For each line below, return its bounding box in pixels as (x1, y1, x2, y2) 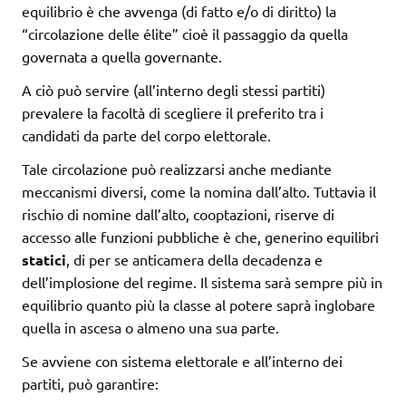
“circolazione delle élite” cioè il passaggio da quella (22, 24, 348, 43)
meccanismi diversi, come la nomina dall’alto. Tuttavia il (22, 182, 376, 201)
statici (22, 250, 66, 270)
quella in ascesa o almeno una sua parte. (22, 318, 279, 337)
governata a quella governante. (22, 47, 222, 66)
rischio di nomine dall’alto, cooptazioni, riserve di (22, 205, 334, 224)
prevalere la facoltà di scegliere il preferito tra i (22, 103, 324, 122)
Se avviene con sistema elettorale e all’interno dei (22, 352, 343, 371)
